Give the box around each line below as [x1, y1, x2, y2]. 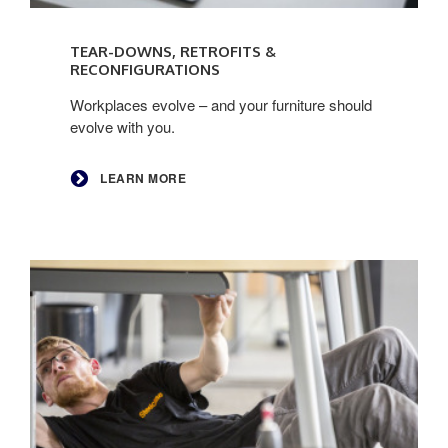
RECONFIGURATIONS [70, 60, 220, 79]
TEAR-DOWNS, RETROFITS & [70, 42, 276, 61]
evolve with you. [70, 116, 175, 137]
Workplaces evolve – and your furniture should [70, 94, 372, 115]
